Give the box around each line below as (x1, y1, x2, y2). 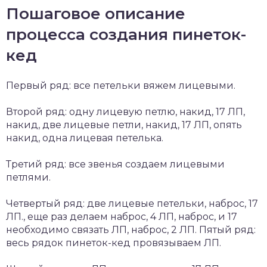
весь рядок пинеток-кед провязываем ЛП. (6, 237, 221, 249)
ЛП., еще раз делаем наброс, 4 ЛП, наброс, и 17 (6, 210, 237, 222)
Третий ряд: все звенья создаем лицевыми (6, 158, 225, 170)
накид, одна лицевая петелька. (6, 132, 163, 144)
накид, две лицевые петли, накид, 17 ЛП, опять (6, 119, 242, 131)
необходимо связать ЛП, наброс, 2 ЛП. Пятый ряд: (6, 223, 256, 235)
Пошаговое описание (6, 4, 185, 23)
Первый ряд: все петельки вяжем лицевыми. (6, 79, 235, 91)
